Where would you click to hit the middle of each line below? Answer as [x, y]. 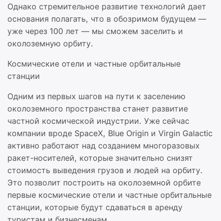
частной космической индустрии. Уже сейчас [98, 121]
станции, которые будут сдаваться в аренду [95, 207]
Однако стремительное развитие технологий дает [107, 6]
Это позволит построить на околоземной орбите [104, 183]
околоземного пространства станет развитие [98, 109]
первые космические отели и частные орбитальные [110, 195]
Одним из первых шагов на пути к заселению [96, 96]
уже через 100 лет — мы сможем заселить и [95, 31]
